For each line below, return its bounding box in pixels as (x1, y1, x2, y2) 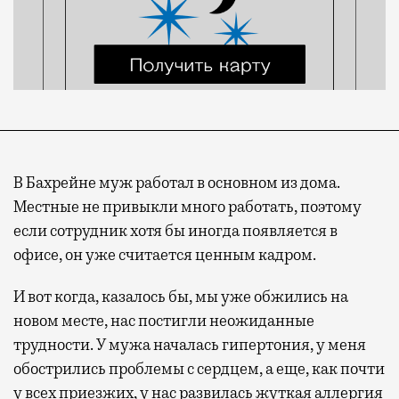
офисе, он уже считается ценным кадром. (13, 244, 316, 265)
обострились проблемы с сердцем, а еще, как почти (13, 358, 385, 379)
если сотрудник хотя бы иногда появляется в (13, 220, 338, 240)
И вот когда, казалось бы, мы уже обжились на (13, 286, 348, 306)
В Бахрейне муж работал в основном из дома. (13, 172, 340, 192)
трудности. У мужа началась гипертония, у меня (13, 334, 366, 354)
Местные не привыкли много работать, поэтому (13, 196, 362, 216)
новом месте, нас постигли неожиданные (13, 310, 314, 330)
